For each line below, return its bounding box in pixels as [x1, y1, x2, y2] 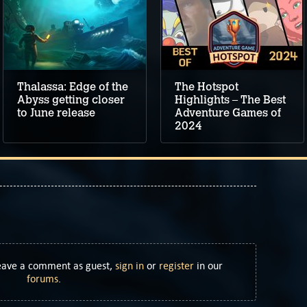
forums [27, 272, 58, 286]
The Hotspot [175, 80, 238, 94]
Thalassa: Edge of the [17, 80, 128, 94]
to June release [17, 106, 95, 120]
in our [194, 259, 223, 273]
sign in [115, 259, 144, 273]
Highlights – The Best [175, 93, 286, 107]
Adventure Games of [175, 106, 281, 120]
